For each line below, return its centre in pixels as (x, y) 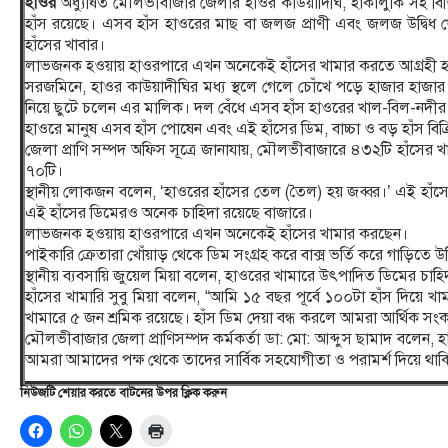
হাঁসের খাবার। (65, 44)
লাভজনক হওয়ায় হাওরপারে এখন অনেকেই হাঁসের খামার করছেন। (216, 233)
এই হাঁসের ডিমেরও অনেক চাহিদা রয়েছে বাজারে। (169, 212)
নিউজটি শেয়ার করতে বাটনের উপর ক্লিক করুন (123, 392)
